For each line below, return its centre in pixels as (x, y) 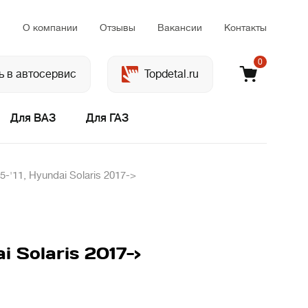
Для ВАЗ (33, 118)
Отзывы (118, 27)
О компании (50, 27)
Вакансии (180, 27)
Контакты (245, 27)
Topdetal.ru (172, 74)
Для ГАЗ (107, 118)
